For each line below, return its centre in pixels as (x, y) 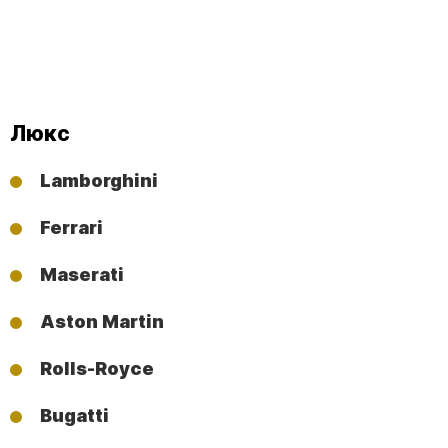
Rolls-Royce (97, 369)
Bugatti (74, 416)
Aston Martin (102, 322)
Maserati (82, 274)
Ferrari (71, 227)
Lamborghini (99, 180)
